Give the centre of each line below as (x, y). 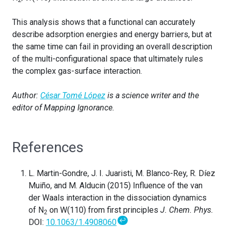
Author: (26, 95)
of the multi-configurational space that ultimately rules (108, 59)
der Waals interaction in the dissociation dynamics (118, 197)
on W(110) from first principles (104, 210)
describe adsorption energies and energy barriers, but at (112, 34)
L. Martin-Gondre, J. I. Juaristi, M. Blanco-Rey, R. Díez (122, 173)
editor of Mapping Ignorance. (63, 107)
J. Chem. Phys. (187, 210)
